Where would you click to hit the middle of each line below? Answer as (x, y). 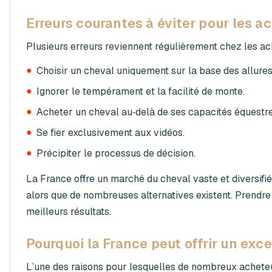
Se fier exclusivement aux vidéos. (111, 133)
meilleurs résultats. (68, 211)
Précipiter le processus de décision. (116, 154)
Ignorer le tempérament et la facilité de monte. (141, 92)
